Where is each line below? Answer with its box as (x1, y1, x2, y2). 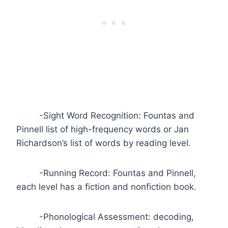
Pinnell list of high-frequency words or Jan (16, 124, 189, 134)
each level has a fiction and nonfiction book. (16, 181, 196, 192)
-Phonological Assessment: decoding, (16, 211, 194, 222)
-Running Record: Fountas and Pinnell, (16, 167, 196, 178)
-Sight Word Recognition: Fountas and (16, 110, 194, 121)
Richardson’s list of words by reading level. (16, 137, 193, 148)
